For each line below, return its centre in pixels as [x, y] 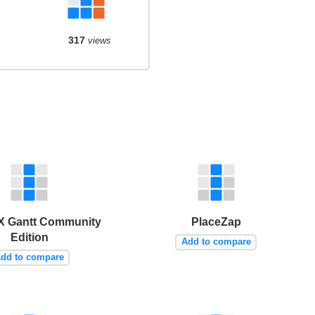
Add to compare [216, 242]
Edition [29, 237]
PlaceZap [216, 221]
